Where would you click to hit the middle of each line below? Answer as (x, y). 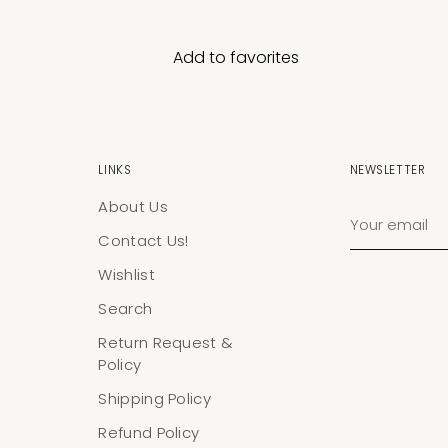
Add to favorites (236, 58)
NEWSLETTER (387, 170)
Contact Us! (143, 241)
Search (125, 309)
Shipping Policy (154, 399)
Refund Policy (149, 433)
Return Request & (166, 343)
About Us (133, 207)
